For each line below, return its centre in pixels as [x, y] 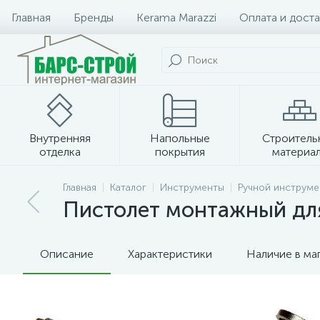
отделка [60, 152]
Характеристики [170, 254]
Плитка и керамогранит [160, 181]
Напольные [180, 138]
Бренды [94, 17]
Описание [67, 254]
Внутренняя [60, 138]
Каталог [128, 187]
